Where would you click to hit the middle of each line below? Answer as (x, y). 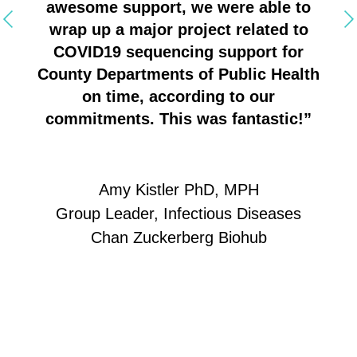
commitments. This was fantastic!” (178, 118)
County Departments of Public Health (178, 74)
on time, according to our (178, 96)
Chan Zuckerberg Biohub (178, 237)
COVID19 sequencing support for (178, 51)
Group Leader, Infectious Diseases (178, 213)
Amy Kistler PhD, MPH (178, 189)
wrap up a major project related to (178, 29)
